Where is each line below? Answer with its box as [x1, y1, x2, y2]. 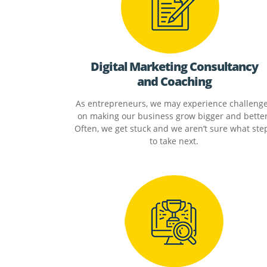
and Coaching [136, 73, 212, 89]
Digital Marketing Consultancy [90, 58, 258, 74]
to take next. [150, 135, 198, 147]
